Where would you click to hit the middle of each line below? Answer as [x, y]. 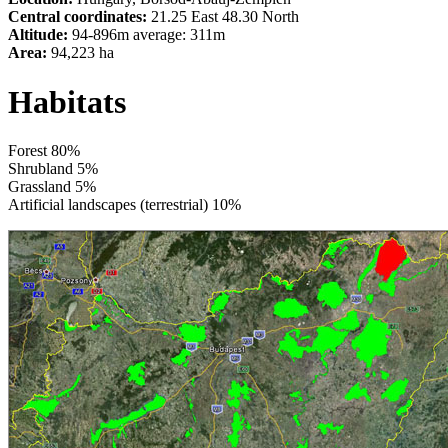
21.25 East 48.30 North [223, 17]
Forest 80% [44, 151]
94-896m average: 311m [146, 35]
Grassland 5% [52, 187]
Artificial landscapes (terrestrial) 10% [124, 205]
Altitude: [38, 35]
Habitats [67, 101]
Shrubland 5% [53, 169]
